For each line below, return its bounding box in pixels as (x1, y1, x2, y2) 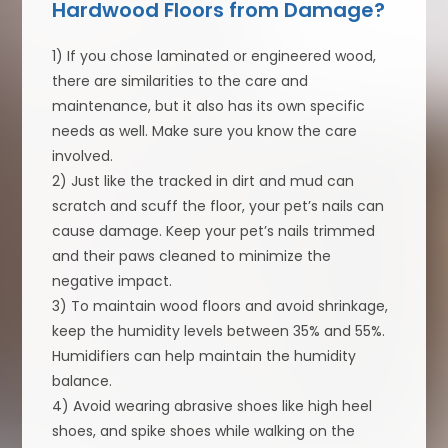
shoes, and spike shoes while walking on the (52, 420, 356, 441)
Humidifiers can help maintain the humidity (52, 345, 357, 366)
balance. (52, 370, 113, 391)
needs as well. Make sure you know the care (52, 120, 358, 141)
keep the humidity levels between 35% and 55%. (52, 320, 386, 341)
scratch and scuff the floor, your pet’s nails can (52, 195, 385, 216)
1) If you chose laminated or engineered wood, (52, 45, 377, 66)
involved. (52, 145, 114, 166)
